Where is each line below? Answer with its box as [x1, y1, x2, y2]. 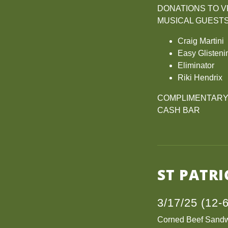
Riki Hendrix [178, 73, 223, 82]
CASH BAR [157, 106, 203, 115]
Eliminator [178, 61, 215, 70]
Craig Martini [178, 37, 224, 45]
